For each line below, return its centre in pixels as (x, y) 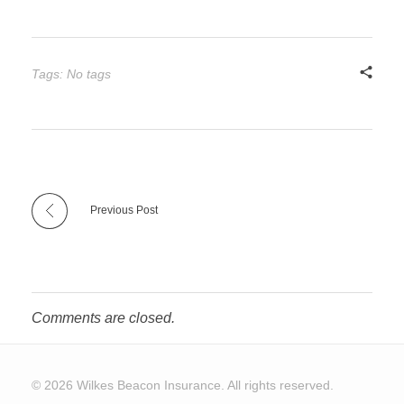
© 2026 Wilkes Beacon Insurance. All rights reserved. (183, 386)
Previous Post (124, 211)
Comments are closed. (103, 318)
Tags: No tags (71, 74)
